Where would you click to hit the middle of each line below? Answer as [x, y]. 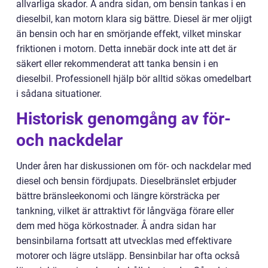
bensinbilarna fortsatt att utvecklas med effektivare [124, 240]
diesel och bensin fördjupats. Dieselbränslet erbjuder [126, 181]
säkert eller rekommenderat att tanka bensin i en [117, 63]
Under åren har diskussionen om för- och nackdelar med [134, 166]
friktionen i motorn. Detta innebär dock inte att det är [126, 48]
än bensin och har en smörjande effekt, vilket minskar [129, 33]
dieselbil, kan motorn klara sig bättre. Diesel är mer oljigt [134, 19]
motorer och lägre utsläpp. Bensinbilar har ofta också [128, 255]
